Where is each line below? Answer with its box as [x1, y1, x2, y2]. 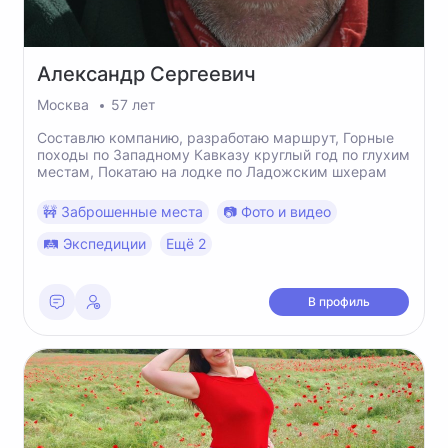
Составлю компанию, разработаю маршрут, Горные [37, 129, 394, 146]
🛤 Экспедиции [43, 235, 146, 252]
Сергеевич [150, 62, 256, 86]
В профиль [308, 294, 370, 309]
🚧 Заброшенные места [43, 203, 203, 220]
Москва [37, 96, 93, 113]
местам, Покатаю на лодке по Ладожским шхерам [37, 163, 387, 180]
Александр [37, 62, 150, 86]
